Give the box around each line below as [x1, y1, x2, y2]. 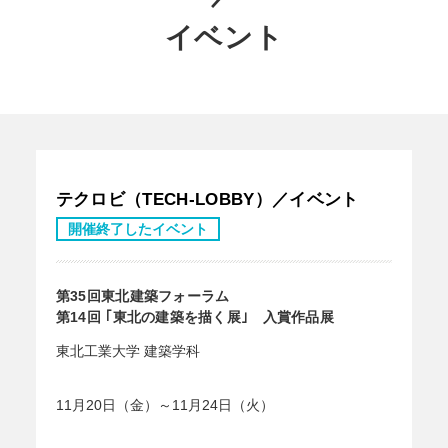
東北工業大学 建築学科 [55, 342, 200, 359]
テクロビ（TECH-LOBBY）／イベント [55, 190, 359, 210]
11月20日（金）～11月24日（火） [55, 396, 274, 413]
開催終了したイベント [67, 221, 208, 238]
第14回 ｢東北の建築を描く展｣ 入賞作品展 [55, 308, 335, 325]
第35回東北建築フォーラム [55, 287, 230, 304]
